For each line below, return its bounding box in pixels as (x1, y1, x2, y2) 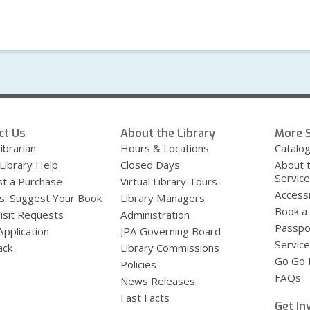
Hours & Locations (120, 141, 210, 156)
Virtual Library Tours (120, 174, 218, 189)
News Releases (120, 274, 196, 289)
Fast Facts (120, 291, 170, 305)
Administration (120, 208, 190, 222)
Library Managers (120, 191, 206, 206)
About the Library (120, 126, 216, 141)
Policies (120, 257, 157, 272)
